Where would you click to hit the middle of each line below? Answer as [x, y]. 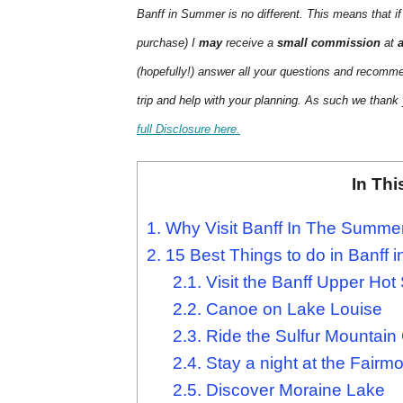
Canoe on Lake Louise [291, 309]
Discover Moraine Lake [293, 390]
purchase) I [168, 43]
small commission [329, 43]
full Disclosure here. [188, 130]
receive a [250, 43]
